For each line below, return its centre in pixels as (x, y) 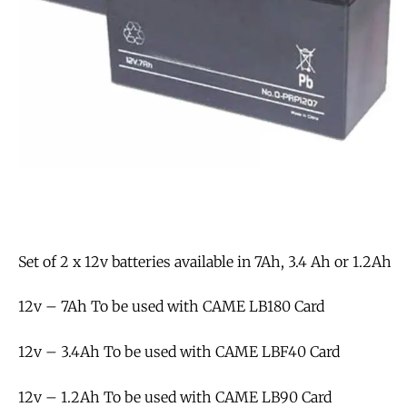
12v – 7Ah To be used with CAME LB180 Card (171, 307)
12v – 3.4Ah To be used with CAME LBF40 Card (179, 352)
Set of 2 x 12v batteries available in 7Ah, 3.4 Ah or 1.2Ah (205, 261)
